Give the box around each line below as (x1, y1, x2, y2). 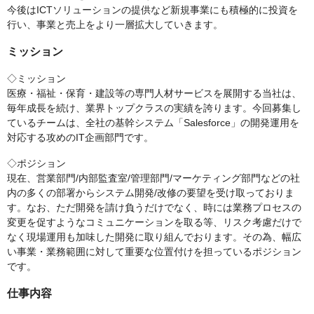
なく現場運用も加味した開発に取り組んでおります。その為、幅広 (7, 231, 301, 243)
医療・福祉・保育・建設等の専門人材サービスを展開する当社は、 (7, 88, 301, 99)
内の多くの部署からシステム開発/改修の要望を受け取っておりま (7, 187, 294, 198)
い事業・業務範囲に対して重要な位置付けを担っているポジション (7, 246, 301, 257)
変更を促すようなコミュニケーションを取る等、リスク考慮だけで (7, 217, 301, 228)
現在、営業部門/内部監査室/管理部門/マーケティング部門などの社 (7, 172, 300, 184)
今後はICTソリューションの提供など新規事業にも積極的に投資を (7, 4, 298, 15)
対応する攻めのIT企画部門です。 (7, 132, 153, 143)
